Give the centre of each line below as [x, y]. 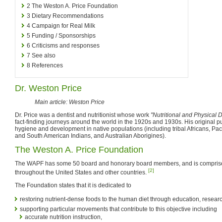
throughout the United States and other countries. [82, 172]
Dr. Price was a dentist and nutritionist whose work [83, 115]
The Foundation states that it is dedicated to [73, 185]
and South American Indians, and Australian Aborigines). [90, 136]
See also [44, 55]
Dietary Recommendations [68, 16]
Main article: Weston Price [70, 102]
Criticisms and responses [66, 45]
